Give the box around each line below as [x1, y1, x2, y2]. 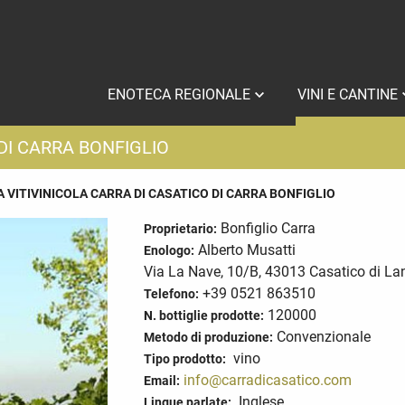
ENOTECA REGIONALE [108, 86, 254, 104]
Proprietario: [143, 221, 217, 237]
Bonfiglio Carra [220, 220, 316, 238]
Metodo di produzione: [143, 330, 273, 345]
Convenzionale [276, 328, 371, 346]
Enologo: [143, 243, 194, 259]
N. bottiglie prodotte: [143, 308, 264, 324]
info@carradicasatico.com [183, 372, 352, 390]
